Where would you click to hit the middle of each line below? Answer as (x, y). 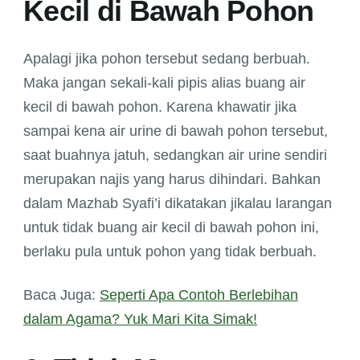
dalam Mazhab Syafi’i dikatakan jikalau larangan (178, 204)
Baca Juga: (61, 295)
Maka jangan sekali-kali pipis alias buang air (164, 83)
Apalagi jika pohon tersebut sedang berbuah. (167, 59)
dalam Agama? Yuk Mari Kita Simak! (140, 319)
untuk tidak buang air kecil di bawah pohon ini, (171, 228)
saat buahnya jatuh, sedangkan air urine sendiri (175, 155)
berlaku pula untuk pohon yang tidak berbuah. (170, 252)
